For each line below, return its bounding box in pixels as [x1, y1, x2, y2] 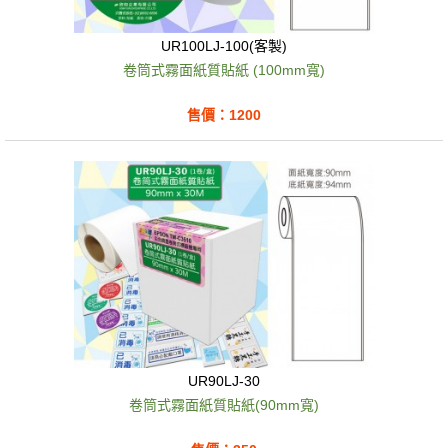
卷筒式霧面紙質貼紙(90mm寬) [129, 396, 319, 413]
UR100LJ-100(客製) [161, 37, 287, 54]
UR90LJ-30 [188, 373, 260, 390]
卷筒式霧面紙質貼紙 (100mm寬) [123, 61, 325, 78]
